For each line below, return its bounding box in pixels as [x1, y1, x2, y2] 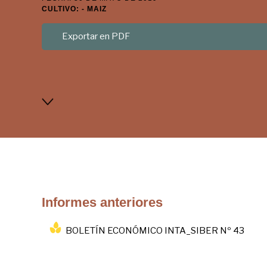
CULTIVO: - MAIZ [42, 5, 107, 13]
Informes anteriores [42, 195, 163, 210]
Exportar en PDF [62, 31, 130, 42]
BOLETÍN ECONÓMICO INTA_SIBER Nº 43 [66, 225, 244, 236]
